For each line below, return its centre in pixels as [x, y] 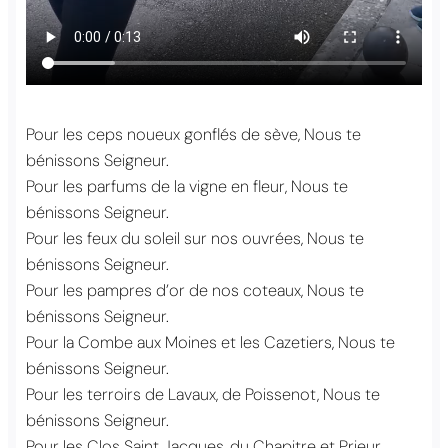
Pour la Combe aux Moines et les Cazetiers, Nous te [210, 342]
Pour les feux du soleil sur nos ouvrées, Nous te [195, 238]
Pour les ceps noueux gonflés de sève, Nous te [193, 134]
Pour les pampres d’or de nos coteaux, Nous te [195, 290]
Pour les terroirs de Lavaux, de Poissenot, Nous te [203, 394]
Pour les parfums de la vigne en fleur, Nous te [187, 186]
